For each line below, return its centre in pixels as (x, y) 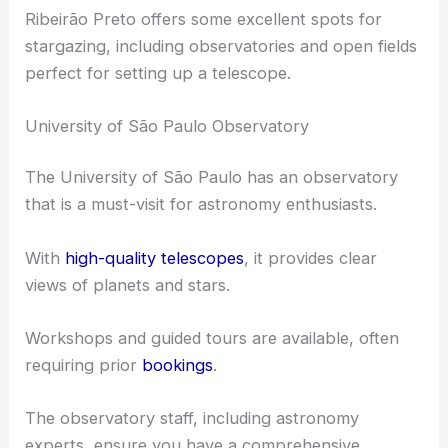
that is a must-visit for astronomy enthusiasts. (201, 283)
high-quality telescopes (155, 336)
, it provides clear (311, 336)
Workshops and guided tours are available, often (212, 416)
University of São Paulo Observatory (167, 204)
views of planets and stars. (128, 363)
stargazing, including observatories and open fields (221, 124)
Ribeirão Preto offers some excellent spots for (204, 97)
